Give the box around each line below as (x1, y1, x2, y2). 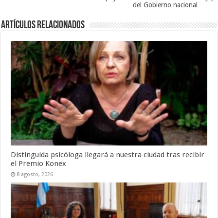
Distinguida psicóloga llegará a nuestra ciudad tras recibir (11, 150, 205, 159)
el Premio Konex (11, 159, 67, 168)
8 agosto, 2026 (17, 171, 54, 178)
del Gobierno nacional (132, 1, 198, 9)
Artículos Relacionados (1, 20, 85, 32)
